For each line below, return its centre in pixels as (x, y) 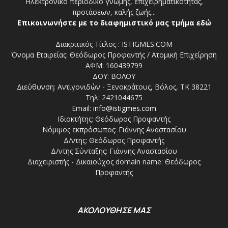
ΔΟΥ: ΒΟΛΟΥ (114, 76)
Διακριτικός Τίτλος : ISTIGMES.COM (114, 44)
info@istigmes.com (125, 108)
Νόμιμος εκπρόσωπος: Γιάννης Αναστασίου (114, 130)
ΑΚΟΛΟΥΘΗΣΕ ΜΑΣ (114, 210)
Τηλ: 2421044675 (114, 97)
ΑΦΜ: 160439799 (114, 65)
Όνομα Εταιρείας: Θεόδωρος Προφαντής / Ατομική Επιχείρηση (114, 55)
